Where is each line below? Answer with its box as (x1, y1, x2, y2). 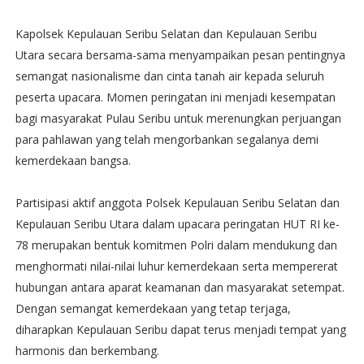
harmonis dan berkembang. (15, 343, 159, 358)
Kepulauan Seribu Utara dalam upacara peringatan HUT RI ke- (15, 216, 340, 232)
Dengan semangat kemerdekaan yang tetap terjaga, (15, 301, 291, 316)
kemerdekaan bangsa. (15, 153, 131, 168)
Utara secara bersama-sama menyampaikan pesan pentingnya (15, 47, 345, 63)
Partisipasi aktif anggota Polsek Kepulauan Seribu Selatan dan (15, 195, 340, 210)
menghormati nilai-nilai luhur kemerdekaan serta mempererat (15, 258, 338, 274)
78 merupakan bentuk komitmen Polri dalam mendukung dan (15, 237, 337, 253)
